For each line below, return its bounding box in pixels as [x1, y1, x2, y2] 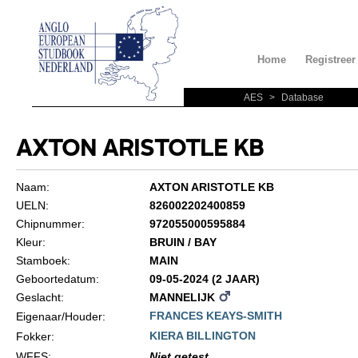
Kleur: [15, 236, 46, 249]
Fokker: [15, 330, 54, 343]
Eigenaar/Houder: [15, 310, 105, 323]
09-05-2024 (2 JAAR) [149, 272, 260, 285]
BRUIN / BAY [149, 236, 217, 249]
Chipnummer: [15, 217, 85, 230]
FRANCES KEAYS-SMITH [149, 309, 282, 322]
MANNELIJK [149, 291, 218, 304]
